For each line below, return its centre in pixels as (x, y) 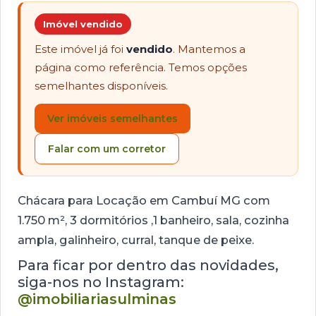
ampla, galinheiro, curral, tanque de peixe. (136, 240)
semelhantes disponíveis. (101, 86)
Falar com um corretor (107, 149)
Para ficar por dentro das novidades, (148, 265)
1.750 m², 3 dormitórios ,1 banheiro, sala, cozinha (153, 220)
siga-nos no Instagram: (101, 282)
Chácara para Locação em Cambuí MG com (144, 200)
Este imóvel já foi (80, 49)
